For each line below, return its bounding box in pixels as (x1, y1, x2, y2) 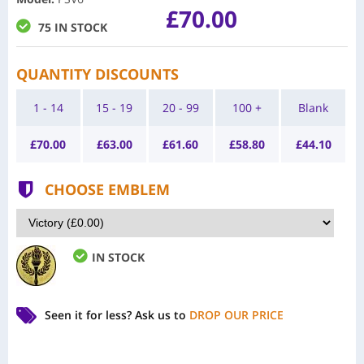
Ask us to (135, 307, 189, 323)
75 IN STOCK (38, 19, 107, 36)
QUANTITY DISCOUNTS (16, 64, 179, 84)
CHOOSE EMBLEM (45, 180, 170, 200)
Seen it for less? (45, 307, 135, 323)
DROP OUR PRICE (189, 307, 284, 323)
